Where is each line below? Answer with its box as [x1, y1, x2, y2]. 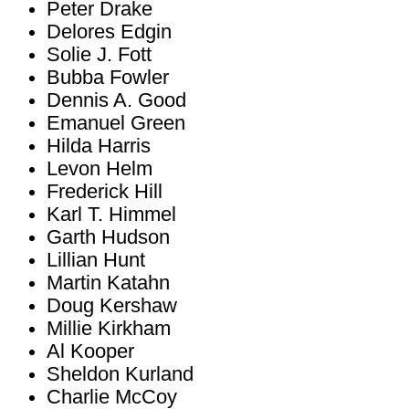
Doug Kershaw [47, 295, 177, 317]
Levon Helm [47, 158, 152, 180]
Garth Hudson [47, 226, 170, 248]
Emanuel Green [47, 112, 185, 134]
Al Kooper [47, 341, 134, 362]
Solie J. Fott [47, 44, 152, 66]
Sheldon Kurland [47, 363, 194, 385]
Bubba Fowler [47, 67, 169, 89]
